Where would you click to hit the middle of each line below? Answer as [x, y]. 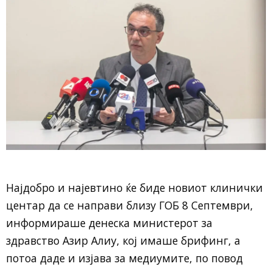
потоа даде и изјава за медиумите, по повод [124, 258]
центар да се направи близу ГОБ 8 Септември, [130, 206]
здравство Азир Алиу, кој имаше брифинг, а [123, 241]
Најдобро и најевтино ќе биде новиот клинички [134, 188]
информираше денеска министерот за [109, 223]
